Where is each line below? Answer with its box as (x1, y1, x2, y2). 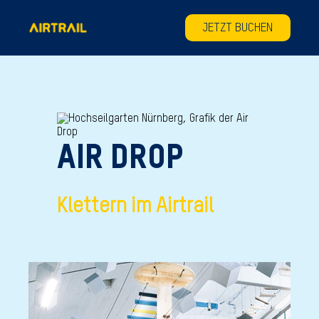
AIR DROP (57, 142, 184, 176)
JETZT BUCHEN (203, 22, 273, 34)
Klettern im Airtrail (57, 196, 214, 217)
